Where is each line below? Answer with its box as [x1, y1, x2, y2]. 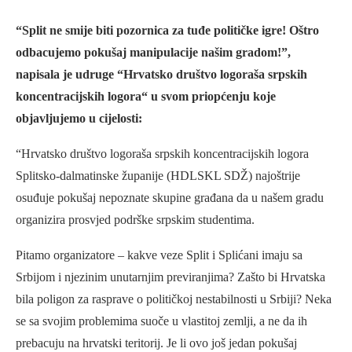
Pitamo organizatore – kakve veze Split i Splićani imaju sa [16, 247, 302, 262]
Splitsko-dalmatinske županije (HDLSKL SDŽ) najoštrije [16, 168, 300, 182]
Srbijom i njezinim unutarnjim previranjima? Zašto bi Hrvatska [16, 269, 325, 284]
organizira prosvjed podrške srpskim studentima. [16, 212, 255, 226]
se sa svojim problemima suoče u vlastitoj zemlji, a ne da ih [16, 313, 307, 328]
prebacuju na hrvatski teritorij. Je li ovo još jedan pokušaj [16, 335, 297, 350]
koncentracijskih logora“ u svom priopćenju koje [16, 89, 276, 103]
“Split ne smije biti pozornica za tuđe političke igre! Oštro [16, 23, 319, 37]
